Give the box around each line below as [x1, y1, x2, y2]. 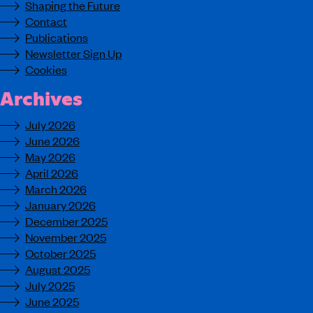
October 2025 [25, 245, 96, 261]
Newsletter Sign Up [25, 45, 122, 61]
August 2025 [25, 261, 90, 277]
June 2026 [25, 133, 80, 148]
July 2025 [25, 277, 75, 293]
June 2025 [25, 293, 79, 309]
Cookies [25, 61, 67, 77]
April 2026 [25, 165, 78, 180]
